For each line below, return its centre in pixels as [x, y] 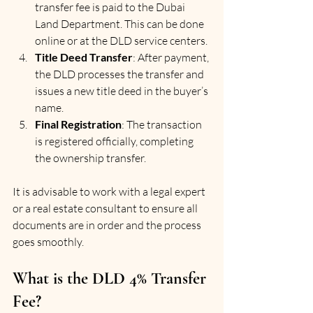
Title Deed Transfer [84, 57]
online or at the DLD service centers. [121, 40]
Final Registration [78, 124]
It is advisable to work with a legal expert [110, 191]
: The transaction [163, 124]
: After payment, [172, 57]
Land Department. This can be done [121, 23]
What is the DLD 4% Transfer [111, 278]
